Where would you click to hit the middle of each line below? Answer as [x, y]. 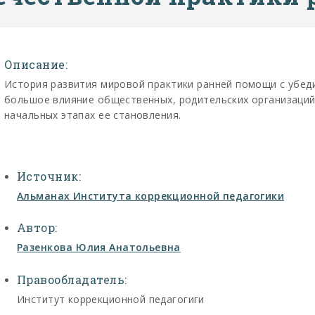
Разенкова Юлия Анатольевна [99, 247]
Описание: [36, 64]
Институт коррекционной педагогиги [111, 299]
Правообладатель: [72, 279]
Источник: [49, 176]
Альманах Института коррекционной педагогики [151, 196]
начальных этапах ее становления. [93, 115]
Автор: [37, 228]
